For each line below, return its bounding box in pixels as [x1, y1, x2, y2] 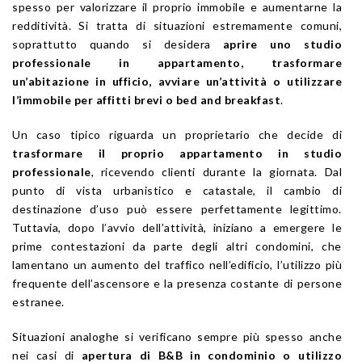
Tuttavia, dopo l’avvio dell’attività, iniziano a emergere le [12, 220, 342, 234]
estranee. [12, 294, 65, 309]
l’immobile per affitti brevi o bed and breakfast [12, 92, 280, 107]
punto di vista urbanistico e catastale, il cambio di [12, 183, 342, 197]
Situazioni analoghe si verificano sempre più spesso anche [12, 329, 342, 343]
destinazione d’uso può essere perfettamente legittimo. [12, 201, 342, 216]
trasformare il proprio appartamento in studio [12, 145, 342, 160]
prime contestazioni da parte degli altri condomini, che [12, 238, 342, 253]
